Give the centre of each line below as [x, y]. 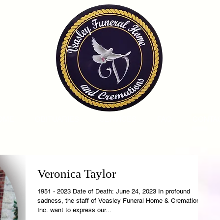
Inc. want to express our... [74, 210]
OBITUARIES [57, 119]
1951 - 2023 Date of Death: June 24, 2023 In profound [77, 191]
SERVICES [118, 119]
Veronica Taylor [77, 174]
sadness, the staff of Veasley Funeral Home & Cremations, [121, 201]
